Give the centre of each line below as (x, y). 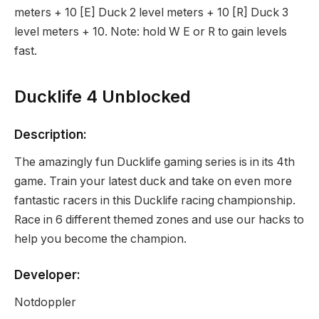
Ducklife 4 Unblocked (103, 96)
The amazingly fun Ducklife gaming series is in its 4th (155, 162)
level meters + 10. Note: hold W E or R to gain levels (151, 32)
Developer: (47, 275)
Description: (51, 134)
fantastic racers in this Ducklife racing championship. (155, 200)
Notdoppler (45, 302)
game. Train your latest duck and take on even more (153, 181)
